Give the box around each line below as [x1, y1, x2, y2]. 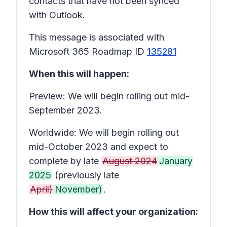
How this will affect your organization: [29, 206, 198, 217]
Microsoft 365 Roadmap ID [29, 46, 147, 57]
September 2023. [29, 105, 102, 116]
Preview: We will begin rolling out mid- [29, 91, 190, 101]
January [159, 156, 193, 166]
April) [30, 184, 53, 195]
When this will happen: [29, 68, 129, 79]
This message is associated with [29, 32, 164, 43]
